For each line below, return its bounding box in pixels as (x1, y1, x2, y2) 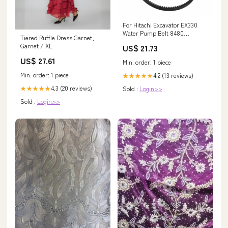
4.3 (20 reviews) (51, 83, 92, 93)
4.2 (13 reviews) (153, 70, 193, 79)
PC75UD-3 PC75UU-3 (123, 36, 178, 45)
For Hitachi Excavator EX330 (123, 20, 197, 29)
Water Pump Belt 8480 (123, 28, 184, 37)
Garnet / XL (20, 41, 52, 50)
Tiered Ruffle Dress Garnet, (20, 33, 94, 42)
